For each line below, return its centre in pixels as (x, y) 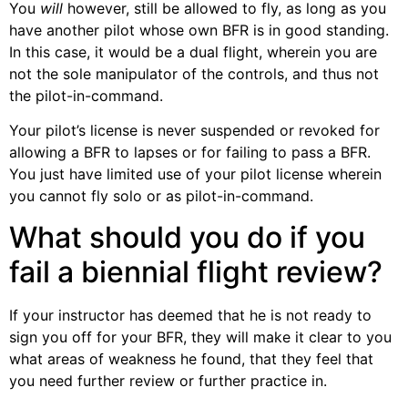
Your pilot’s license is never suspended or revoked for (194, 131)
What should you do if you (187, 237)
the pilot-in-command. (86, 95)
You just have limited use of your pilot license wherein (195, 174)
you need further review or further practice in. (168, 380)
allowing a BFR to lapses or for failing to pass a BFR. (190, 153)
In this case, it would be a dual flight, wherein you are (193, 51)
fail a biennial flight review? (196, 271)
